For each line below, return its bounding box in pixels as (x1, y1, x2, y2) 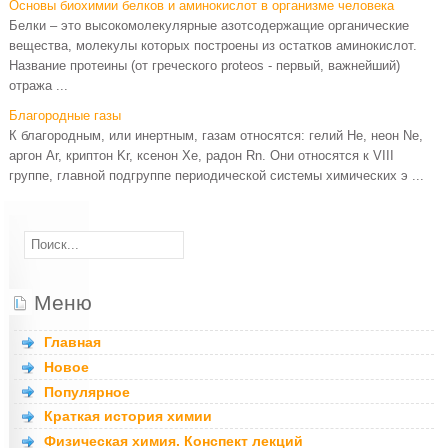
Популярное (44, 383, 131, 400)
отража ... (9, 78, 69, 93)
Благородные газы (9, 108, 122, 123)
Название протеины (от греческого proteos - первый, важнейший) (9, 58, 401, 73)
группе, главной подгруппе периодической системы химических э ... (9, 168, 425, 183)
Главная (44, 334, 102, 351)
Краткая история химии (44, 408, 213, 425)
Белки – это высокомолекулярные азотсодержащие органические (9, 18, 410, 33)
